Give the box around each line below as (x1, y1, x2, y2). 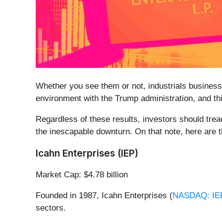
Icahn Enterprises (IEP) (36, 147, 138, 159)
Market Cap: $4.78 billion (36, 169, 128, 179)
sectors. (36, 203, 66, 213)
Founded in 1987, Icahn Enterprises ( (36, 190, 172, 200)
